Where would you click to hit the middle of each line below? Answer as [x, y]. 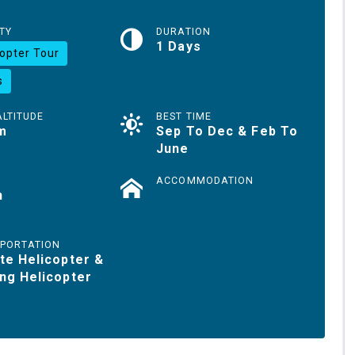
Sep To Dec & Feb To [227, 131]
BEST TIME [184, 116]
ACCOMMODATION [205, 180]
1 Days [179, 46]
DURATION [183, 31]
